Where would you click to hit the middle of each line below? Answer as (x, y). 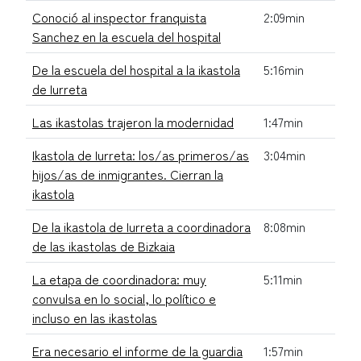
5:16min (284, 69)
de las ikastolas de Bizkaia (104, 245)
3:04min (284, 154)
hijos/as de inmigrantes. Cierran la (128, 174)
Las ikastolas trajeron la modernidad (133, 121)
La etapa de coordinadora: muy (119, 278)
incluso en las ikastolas (95, 317)
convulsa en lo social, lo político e (124, 298)
